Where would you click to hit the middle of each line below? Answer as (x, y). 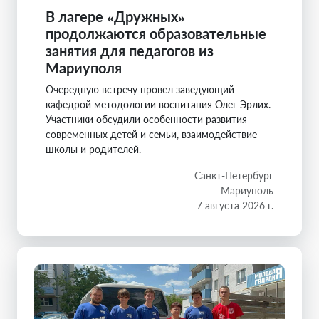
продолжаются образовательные (156, 33)
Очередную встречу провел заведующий (140, 89)
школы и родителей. (93, 149)
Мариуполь (247, 190)
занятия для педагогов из (130, 51)
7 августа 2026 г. (235, 205)
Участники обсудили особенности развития (146, 119)
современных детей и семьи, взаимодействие (151, 134)
